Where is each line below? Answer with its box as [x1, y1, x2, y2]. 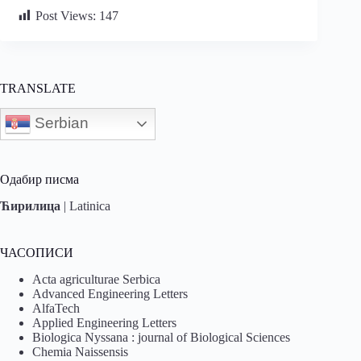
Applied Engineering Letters [32, 315, 176, 330]
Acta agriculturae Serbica [32, 272, 160, 286]
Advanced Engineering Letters [32, 286, 188, 301]
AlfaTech [32, 301, 80, 315]
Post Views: [35, 8, 96, 23]
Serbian [31, 114, 89, 131]
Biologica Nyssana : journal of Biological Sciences [32, 330, 290, 344]
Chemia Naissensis [32, 344, 128, 359]
